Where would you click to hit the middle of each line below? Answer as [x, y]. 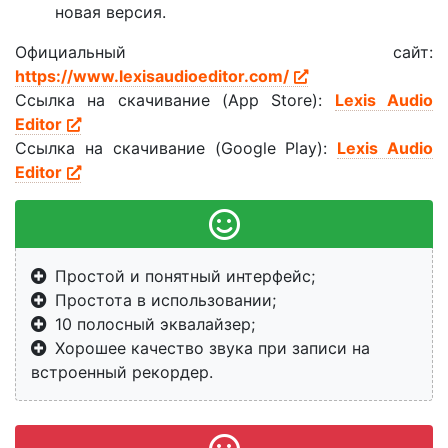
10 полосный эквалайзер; [155, 323]
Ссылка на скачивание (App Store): [175, 99]
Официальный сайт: [224, 51]
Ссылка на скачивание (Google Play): [176, 147]
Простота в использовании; [165, 299]
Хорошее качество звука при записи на [212, 347]
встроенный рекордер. [122, 371]
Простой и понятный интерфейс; [185, 275]
